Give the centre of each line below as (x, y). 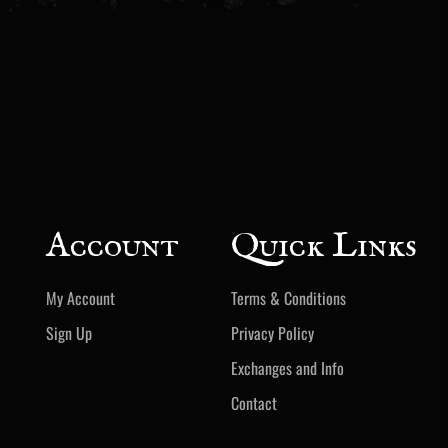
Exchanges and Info (288, 367)
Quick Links (324, 246)
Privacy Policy (273, 332)
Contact (254, 402)
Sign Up (69, 332)
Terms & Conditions (289, 297)
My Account (81, 297)
